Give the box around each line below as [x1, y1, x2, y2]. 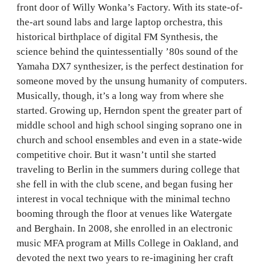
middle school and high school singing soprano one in [16, 120, 242, 131]
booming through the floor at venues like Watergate [16, 208, 232, 219]
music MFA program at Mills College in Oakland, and [16, 237, 239, 249]
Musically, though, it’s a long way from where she [16, 90, 224, 101]
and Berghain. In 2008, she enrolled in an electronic [16, 223, 233, 234]
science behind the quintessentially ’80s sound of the [16, 46, 238, 57]
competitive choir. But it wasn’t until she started [16, 149, 216, 160]
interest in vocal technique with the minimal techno [16, 193, 230, 204]
